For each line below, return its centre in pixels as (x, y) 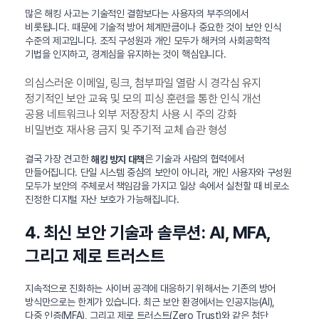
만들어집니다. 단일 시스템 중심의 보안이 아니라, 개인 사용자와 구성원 (158, 173)
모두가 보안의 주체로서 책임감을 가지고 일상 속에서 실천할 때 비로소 (157, 186)
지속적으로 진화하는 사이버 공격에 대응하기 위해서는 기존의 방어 (151, 289)
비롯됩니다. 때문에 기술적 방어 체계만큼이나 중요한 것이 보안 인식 (153, 27)
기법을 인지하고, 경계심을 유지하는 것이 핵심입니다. (126, 54)
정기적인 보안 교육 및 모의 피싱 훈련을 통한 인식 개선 (143, 98)
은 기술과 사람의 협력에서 (194, 158)
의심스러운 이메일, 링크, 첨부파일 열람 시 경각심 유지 (143, 83)
